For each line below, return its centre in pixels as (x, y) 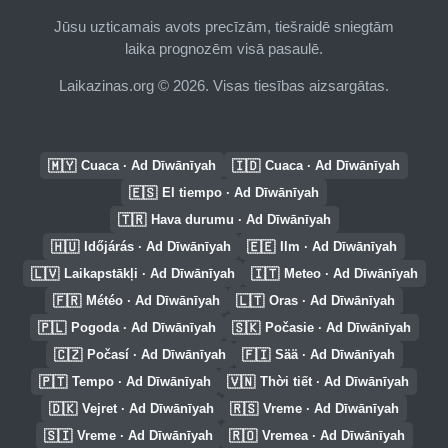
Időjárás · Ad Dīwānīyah (157, 247)
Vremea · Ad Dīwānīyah (333, 436)
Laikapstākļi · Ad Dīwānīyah (149, 274)
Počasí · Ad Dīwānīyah (156, 355)
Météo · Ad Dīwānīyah (153, 301)
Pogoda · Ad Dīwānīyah (143, 328)
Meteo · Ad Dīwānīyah (350, 274)
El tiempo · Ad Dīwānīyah (240, 193)
